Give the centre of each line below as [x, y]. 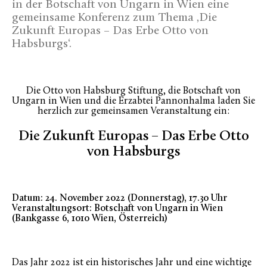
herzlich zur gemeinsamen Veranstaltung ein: [133, 112]
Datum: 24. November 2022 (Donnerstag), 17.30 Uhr [119, 199]
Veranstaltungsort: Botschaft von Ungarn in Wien [117, 209]
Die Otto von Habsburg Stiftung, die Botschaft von [133, 91]
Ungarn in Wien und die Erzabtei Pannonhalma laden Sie [133, 102]
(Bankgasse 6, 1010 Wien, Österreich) [89, 219]
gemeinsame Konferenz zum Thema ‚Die [114, 18]
